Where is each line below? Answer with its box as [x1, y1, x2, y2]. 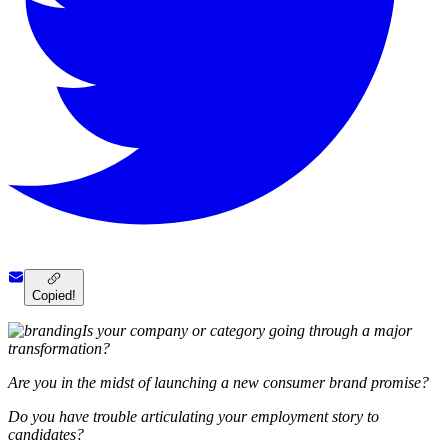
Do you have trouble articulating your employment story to [8, 408, 379, 426]
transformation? [8, 340, 110, 358]
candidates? [8, 426, 84, 444]
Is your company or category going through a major [82, 322, 412, 340]
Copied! [32, 288, 76, 304]
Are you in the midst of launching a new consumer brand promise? [8, 374, 429, 392]
